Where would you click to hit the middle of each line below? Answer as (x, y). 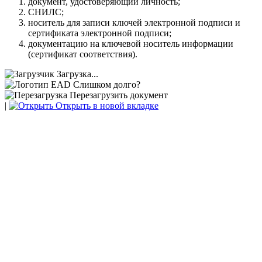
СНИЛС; (46, 12)
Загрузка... (77, 74)
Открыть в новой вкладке (106, 105)
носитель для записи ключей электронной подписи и (134, 22)
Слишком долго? (107, 84)
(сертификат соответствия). (83, 54)
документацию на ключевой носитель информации (131, 43)
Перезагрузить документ (118, 95)
